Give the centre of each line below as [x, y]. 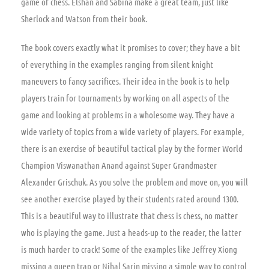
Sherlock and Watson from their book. [84, 18]
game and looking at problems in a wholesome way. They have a [128, 114]
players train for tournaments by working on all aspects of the [125, 98]
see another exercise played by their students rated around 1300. [130, 198]
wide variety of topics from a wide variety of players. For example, [132, 131]
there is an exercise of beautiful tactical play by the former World [132, 148]
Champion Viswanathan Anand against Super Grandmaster [119, 165]
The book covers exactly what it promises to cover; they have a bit [131, 47]
